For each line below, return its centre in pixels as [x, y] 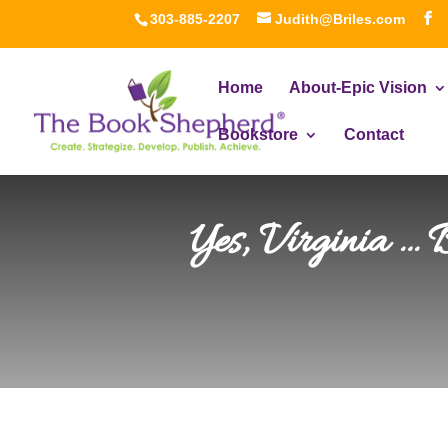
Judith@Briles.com [340, 18]
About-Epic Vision [358, 87]
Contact [374, 134]
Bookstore [258, 134]
